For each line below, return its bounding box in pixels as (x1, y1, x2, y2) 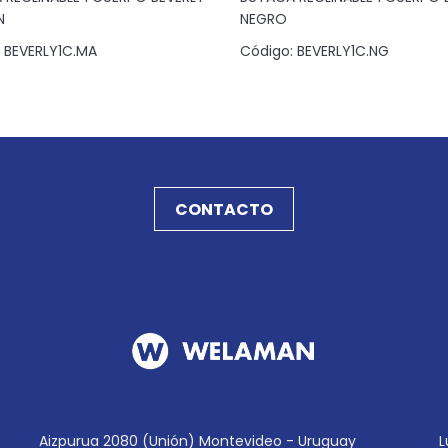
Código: (240, 41, 293, 61)
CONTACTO (175, 197, 273, 221)
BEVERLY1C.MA (4, 41, 97, 61)
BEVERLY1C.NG (297, 41, 389, 61)
